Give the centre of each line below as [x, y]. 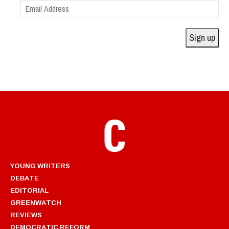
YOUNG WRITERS [40, 165]
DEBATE [25, 178]
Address [33, 18]
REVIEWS [26, 214]
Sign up [202, 37]
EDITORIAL [29, 190]
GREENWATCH [36, 202]
